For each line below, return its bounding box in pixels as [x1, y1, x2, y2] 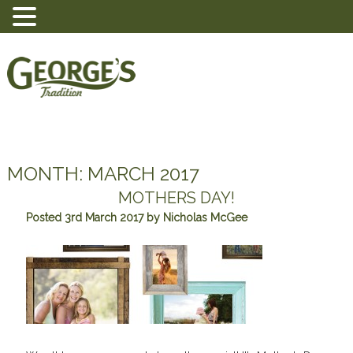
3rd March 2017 [64, 211, 143, 224]
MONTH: [6, 162, 87, 185]
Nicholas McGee [162, 211, 247, 224]
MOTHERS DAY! [117, 188, 235, 207]
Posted [25, 211, 65, 224]
